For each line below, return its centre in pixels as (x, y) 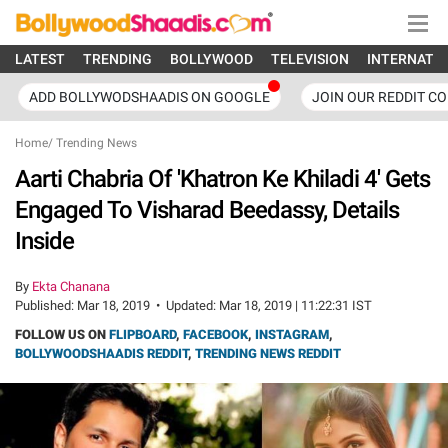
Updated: (192, 305)
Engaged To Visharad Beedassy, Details (207, 210)
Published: (46, 305)
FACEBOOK (215, 334)
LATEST (40, 59)
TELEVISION (310, 59)
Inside (44, 241)
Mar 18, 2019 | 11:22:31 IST (295, 305)
